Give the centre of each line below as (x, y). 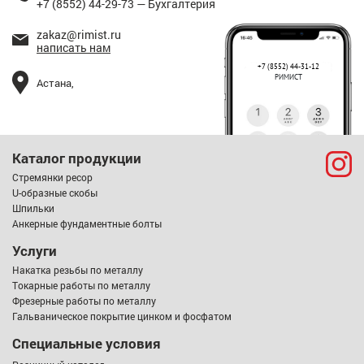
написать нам (74, 48)
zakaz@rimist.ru (79, 35)
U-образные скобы (55, 192)
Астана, (55, 82)
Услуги (35, 250)
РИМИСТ (288, 77)
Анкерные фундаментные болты (87, 223)
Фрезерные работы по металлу (84, 300)
